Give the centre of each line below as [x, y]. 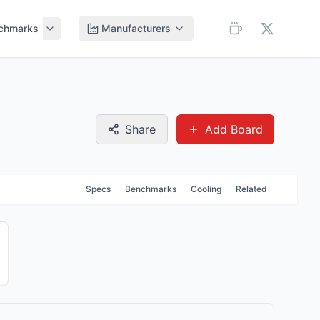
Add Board [234, 129]
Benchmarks [151, 189]
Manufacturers [136, 28]
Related [251, 189]
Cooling [206, 189]
